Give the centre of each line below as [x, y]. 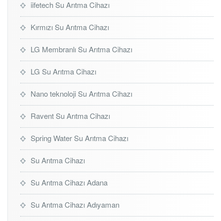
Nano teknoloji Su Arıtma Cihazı [81, 93]
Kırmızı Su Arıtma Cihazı [70, 27]
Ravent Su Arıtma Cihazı [70, 116]
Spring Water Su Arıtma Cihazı [79, 138]
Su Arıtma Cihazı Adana [69, 182]
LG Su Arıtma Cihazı [63, 71]
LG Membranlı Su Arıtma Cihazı [81, 49]
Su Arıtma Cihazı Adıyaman [75, 204]
